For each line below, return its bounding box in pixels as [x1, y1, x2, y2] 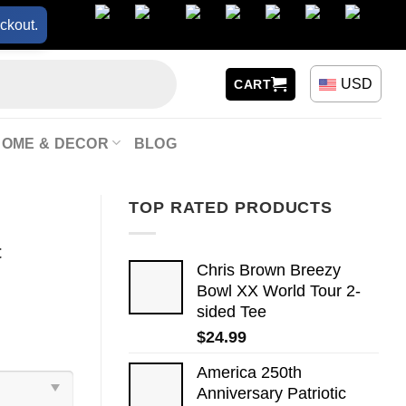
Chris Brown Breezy [197, 260, 341, 279]
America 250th [197, 362, 302, 382]
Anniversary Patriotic [197, 383, 346, 402]
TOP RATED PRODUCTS [129, 198, 333, 217]
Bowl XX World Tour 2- [197, 281, 361, 300]
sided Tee [197, 302, 266, 321]
